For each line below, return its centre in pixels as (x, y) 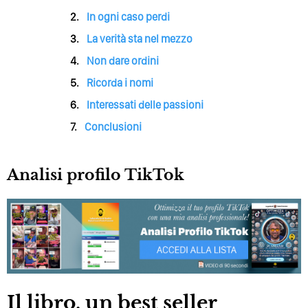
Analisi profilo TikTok (96, 175)
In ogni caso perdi (128, 16)
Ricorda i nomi (120, 82)
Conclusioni (113, 126)
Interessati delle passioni (145, 104)
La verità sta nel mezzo (140, 38)
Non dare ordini (123, 60)
